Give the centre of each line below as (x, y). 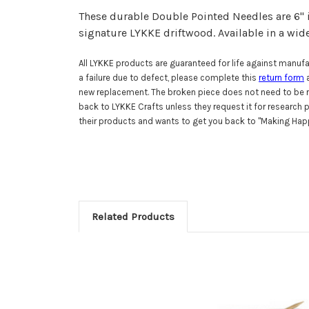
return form (281, 77)
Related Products (133, 216)
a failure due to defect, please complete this (169, 77)
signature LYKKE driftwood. (148, 32)
